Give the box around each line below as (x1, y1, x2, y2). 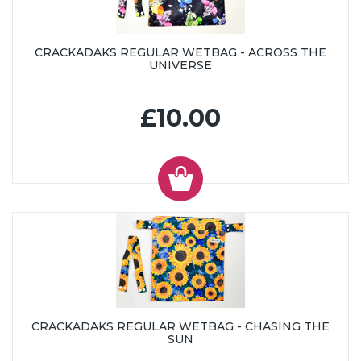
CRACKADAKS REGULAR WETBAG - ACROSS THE (35, 44, 326, 60)
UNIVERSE (149, 57, 212, 73)
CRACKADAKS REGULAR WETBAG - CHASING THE (31, 318, 330, 334)
